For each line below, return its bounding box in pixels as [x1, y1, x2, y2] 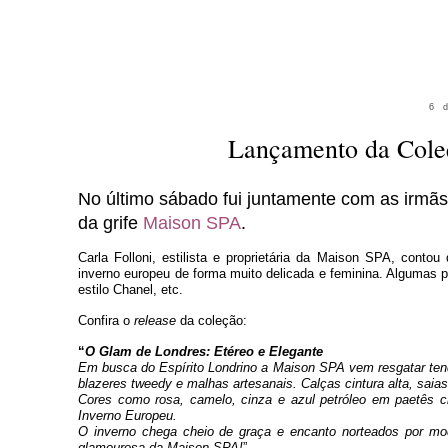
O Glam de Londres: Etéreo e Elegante [85, 343, 323, 359]
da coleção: [176, 312, 247, 328]
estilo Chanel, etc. [78, 281, 183, 297]
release [134, 312, 176, 328]
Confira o [78, 312, 134, 328]
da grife [78, 212, 143, 233]
